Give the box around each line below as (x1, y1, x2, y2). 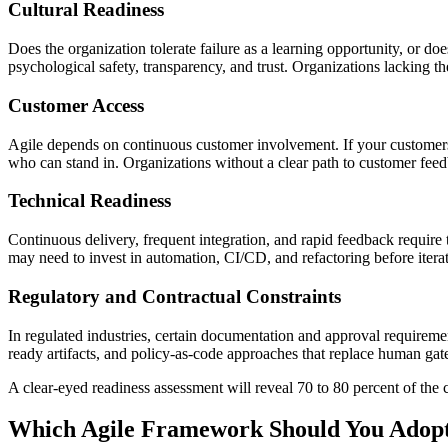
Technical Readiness (8, 190, 171, 212)
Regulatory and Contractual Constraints (8, 285, 341, 307)
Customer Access (8, 94, 144, 116)
